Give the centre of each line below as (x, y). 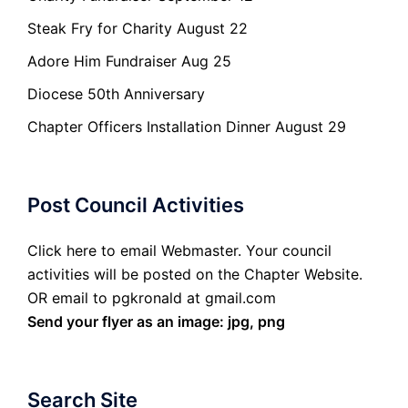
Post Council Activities (136, 205)
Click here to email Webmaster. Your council (179, 251)
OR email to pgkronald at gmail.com (152, 298)
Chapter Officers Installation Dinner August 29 (187, 127)
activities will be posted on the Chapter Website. (195, 275)
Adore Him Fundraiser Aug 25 (129, 61)
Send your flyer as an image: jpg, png (156, 322)
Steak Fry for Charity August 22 (138, 29)
